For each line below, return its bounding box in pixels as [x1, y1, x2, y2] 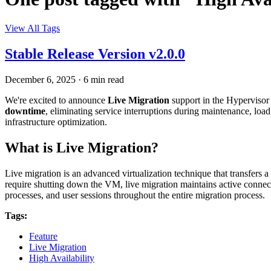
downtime [5, 106, 45, 117]
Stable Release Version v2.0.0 [5, 46, 185, 62]
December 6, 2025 [5, 74, 76, 85]
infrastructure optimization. [5, 117, 107, 128]
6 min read [83, 74, 124, 85]
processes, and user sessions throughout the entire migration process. [5, 189, 265, 200]
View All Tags [5, 23, 60, 34]
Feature [29, 230, 57, 241]
